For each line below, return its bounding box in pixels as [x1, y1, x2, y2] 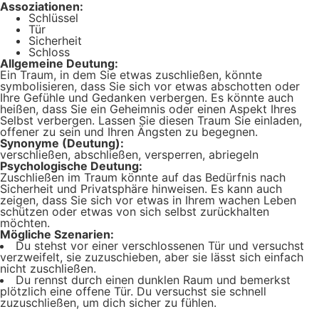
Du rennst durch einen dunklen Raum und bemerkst [16, 273, 291, 287]
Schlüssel [28, 11, 78, 25]
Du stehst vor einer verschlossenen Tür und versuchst [16, 239, 304, 253]
